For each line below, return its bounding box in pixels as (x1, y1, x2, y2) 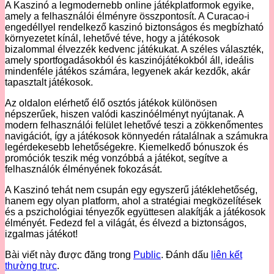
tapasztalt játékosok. (5, 76, 93, 87)
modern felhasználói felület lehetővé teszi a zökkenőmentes (5, 119, 263, 130)
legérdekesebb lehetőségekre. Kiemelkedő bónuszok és (5, 141, 248, 152)
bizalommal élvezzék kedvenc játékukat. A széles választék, (5, 43, 264, 54)
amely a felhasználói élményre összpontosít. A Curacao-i (5, 10, 250, 21)
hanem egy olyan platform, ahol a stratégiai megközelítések (5, 195, 261, 206)
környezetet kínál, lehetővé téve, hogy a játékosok (5, 32, 220, 43)
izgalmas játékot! (5, 228, 78, 239)
